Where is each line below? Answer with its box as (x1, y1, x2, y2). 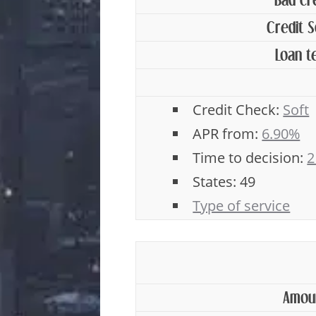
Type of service (193, 196, 291, 215)
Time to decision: (193, 148, 308, 167)
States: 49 (193, 172, 256, 191)
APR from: (193, 124, 262, 143)
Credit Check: (193, 100, 284, 119)
